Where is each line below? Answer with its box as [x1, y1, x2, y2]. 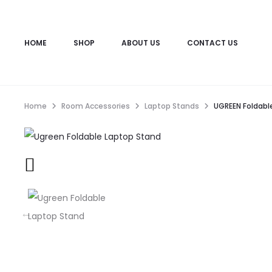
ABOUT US [121, 38, 160, 48]
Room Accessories [61, 101, 130, 111]
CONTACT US [187, 38, 238, 48]
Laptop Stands [144, 101, 199, 111]
